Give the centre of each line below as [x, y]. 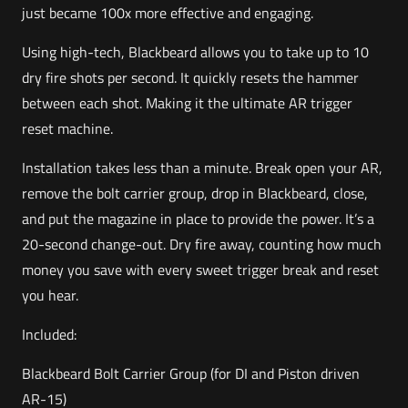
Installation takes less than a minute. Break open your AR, [203, 168]
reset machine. [68, 128]
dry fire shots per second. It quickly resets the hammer [191, 77]
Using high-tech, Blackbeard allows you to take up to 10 [196, 52]
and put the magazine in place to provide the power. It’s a [199, 219]
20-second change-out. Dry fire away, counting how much [202, 244]
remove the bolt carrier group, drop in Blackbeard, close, [195, 193]
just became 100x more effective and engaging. [168, 13]
